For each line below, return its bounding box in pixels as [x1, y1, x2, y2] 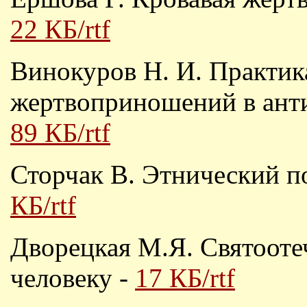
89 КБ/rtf [10, 118, 110, 147]
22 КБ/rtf [10, 14, 110, 44]
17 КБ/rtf [135, 263, 235, 293]
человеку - [10, 263, 135, 293]
